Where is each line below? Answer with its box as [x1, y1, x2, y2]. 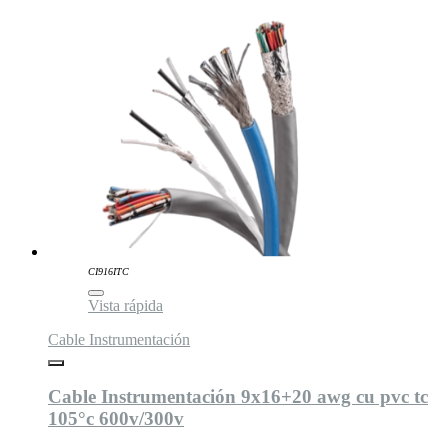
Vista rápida [88, 296, 163, 314]
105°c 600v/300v [48, 407, 184, 429]
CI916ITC [88, 265, 129, 277]
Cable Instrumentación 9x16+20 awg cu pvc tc [48, 385, 428, 407]
